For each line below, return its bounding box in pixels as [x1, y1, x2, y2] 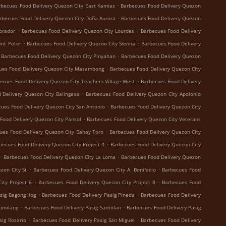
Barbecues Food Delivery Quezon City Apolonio [85, 90, 201, 97]
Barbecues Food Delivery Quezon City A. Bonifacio [33, 166, 156, 173]
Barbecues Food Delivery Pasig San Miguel [32, 216, 135, 223]
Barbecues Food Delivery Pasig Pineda [42, 191, 135, 198]
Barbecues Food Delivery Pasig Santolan [24, 204, 121, 211]
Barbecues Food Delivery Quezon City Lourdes [21, 27, 135, 34]
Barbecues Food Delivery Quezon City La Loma [3, 153, 116, 160]
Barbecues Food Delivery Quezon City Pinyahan [1, 52, 116, 60]
